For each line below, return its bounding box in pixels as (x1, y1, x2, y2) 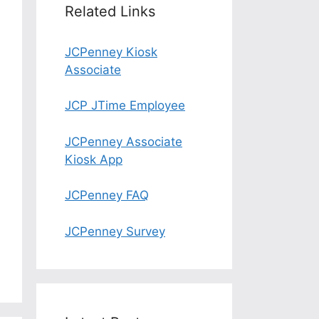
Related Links (65, 2, 155, 20)
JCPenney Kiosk (65, 44, 157, 59)
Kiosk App (65, 152, 122, 167)
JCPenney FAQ (65, 188, 149, 202)
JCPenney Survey (65, 224, 165, 239)
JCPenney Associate (65, 134, 182, 149)
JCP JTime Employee (65, 98, 185, 113)
